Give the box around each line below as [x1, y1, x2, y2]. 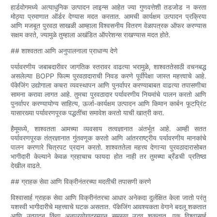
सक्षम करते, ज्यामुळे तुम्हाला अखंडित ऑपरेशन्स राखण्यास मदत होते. [11, 30, 171, 39]
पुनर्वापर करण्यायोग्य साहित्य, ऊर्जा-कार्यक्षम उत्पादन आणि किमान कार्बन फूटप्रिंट [11, 99, 206, 108]
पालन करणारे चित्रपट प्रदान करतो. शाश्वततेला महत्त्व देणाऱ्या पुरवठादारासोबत [11, 142, 206, 151]
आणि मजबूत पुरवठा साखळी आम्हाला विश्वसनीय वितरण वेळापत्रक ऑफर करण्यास [11, 21, 206, 30]
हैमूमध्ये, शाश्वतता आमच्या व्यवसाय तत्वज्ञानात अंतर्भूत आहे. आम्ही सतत [11, 124, 206, 133]
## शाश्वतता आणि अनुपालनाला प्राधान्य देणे [11, 46, 118, 55]
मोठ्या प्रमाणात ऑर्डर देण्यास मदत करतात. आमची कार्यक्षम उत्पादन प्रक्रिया [11, 12, 206, 20]
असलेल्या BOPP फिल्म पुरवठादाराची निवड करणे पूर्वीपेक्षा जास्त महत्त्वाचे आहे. [11, 71, 206, 80]
